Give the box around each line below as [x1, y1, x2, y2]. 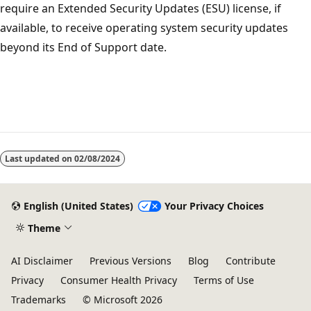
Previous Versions [90, 254, 171, 267]
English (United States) [23, 199, 133, 213]
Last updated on [5, 152, 74, 165]
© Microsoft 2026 [83, 293, 162, 306]
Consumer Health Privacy [60, 274, 177, 287]
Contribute [226, 254, 276, 267]
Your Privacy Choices [164, 199, 264, 213]
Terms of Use [194, 274, 254, 287]
